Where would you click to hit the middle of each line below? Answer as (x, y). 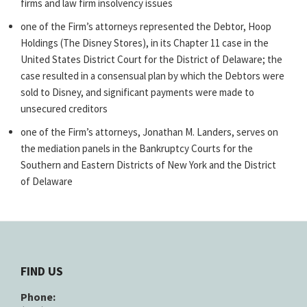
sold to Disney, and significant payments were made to (137, 92)
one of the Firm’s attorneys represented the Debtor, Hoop (146, 26)
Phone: (38, 296)
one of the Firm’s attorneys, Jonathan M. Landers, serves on (149, 132)
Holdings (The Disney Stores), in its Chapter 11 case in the (145, 42)
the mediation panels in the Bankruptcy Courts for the (137, 148)
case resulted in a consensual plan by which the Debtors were (152, 75)
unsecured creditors (64, 108)
